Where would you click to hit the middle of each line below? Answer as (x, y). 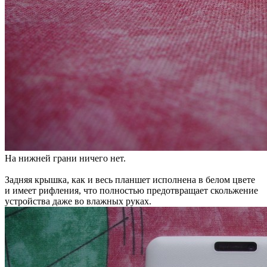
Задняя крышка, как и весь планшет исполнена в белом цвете (130, 179)
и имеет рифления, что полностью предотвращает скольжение (131, 190)
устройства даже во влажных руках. (78, 201)
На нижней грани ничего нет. (65, 158)
